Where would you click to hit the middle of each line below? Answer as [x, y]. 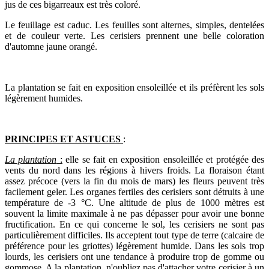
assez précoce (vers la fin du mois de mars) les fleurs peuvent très [134, 181]
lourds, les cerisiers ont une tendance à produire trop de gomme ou [134, 256]
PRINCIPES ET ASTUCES [63, 139]
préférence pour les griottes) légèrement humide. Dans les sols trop [134, 246]
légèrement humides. [44, 98]
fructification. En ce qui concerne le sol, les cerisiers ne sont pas [134, 224]
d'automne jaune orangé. [51, 46]
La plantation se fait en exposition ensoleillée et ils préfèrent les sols [134, 87]
